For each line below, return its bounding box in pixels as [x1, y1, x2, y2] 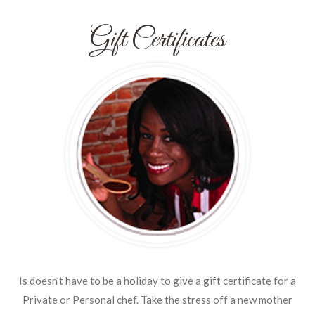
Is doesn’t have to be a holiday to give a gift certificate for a [19, 274, 296, 288]
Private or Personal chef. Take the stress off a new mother [22, 293, 292, 307]
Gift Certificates [90, 22, 225, 58]
